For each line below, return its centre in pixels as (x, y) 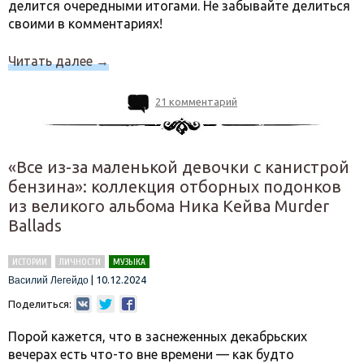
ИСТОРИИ (30, 261)
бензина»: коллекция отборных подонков (175, 186)
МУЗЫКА (129, 261)
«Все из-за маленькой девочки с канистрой (179, 167)
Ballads (35, 225)
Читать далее (52, 61)
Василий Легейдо (48, 280)
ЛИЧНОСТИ (80, 261)
